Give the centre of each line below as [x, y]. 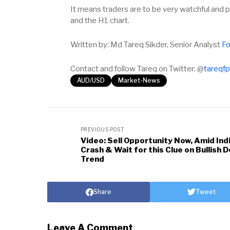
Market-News [139, 81]
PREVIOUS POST [103, 130]
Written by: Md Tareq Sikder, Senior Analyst [146, 45]
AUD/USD [91, 81]
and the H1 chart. [100, 21]
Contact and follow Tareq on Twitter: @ [137, 69]
